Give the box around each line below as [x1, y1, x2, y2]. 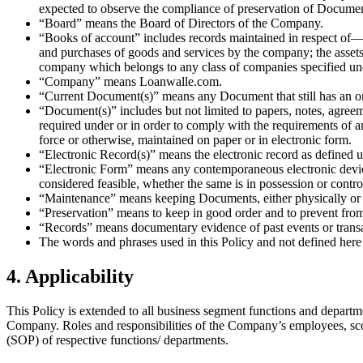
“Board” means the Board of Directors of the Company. [39, 15, 323, 30]
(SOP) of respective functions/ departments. [6, 332, 228, 347]
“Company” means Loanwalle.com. [39, 74, 222, 88]
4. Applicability [6, 265, 134, 287]
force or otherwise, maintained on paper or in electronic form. [39, 132, 352, 147]
